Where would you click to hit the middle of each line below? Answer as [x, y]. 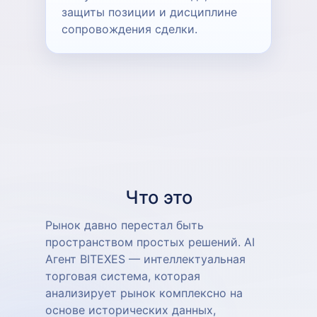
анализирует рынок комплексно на [144, 293]
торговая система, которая [123, 276]
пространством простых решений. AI [150, 242]
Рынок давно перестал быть [125, 225]
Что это [158, 197]
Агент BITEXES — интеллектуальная [145, 259]
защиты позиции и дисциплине [149, 12]
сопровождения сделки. [129, 29]
